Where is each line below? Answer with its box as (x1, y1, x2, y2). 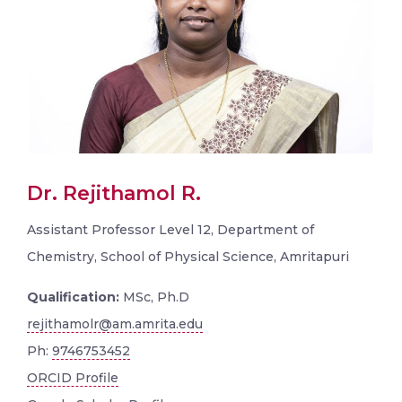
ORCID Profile (27, 369, 118, 386)
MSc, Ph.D (119, 288, 189, 305)
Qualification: (27, 288, 119, 305)
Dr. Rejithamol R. (27, 180, 201, 205)
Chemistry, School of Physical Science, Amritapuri (27, 248, 349, 265)
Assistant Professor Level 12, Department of (27, 221, 314, 238)
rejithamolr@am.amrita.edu (27, 315, 203, 332)
